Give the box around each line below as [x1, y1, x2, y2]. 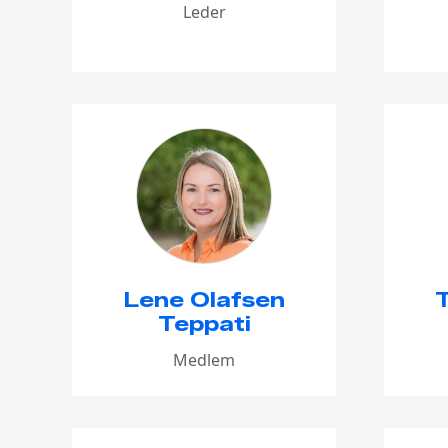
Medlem [173, 348, 235, 371]
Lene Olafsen [123, 287, 285, 312]
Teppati [157, 311, 251, 336]
